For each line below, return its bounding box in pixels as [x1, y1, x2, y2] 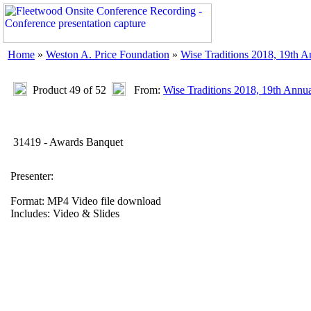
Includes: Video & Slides [10, 208, 119, 219]
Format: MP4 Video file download [10, 195, 161, 207]
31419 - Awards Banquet [10, 136, 123, 148]
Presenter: [10, 170, 53, 182]
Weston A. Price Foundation [46, 49, 169, 60]
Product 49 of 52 [33, 84, 106, 96]
